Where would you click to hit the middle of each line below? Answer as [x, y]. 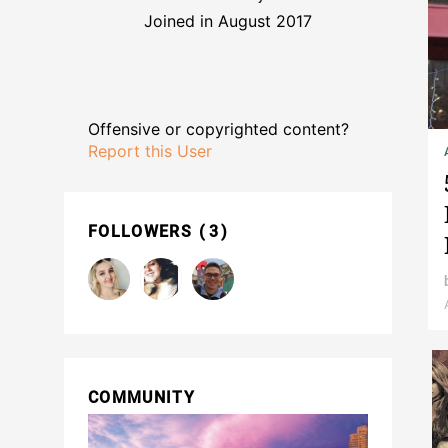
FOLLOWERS [143, 232]
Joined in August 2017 [228, 21]
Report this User [150, 151]
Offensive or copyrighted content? [218, 129]
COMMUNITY [141, 398]
